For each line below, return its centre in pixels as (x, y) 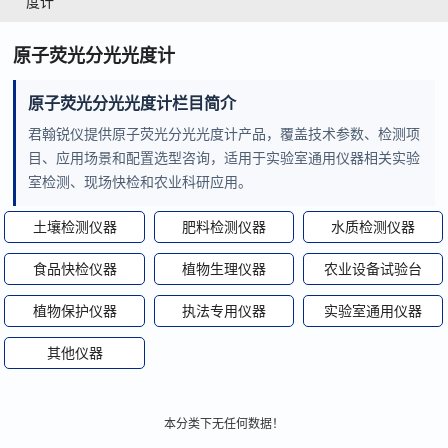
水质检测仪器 (373, 227)
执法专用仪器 (223, 311)
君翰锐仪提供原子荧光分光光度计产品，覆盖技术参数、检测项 (224, 134)
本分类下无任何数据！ (224, 424)
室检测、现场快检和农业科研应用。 (140, 182)
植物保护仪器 (74, 311)
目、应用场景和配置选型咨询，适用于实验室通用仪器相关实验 (224, 158)
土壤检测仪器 (74, 227)
